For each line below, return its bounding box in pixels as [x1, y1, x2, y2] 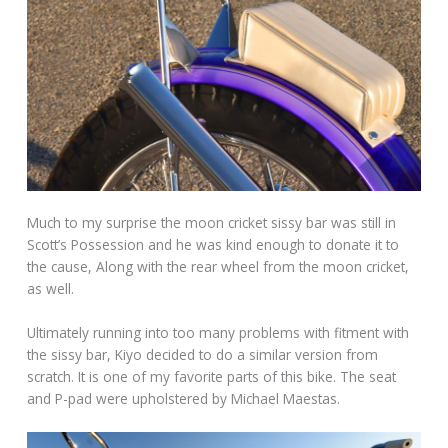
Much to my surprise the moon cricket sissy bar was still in [27, 213, 397, 233]
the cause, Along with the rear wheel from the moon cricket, [27, 257, 410, 277]
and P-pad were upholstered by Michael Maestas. [27, 389, 341, 409]
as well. [27, 279, 75, 299]
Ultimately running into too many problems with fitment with [27, 323, 410, 343]
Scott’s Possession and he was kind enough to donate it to [27, 235, 400, 255]
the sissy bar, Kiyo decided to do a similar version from [27, 345, 379, 365]
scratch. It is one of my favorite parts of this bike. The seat [27, 367, 397, 387]
